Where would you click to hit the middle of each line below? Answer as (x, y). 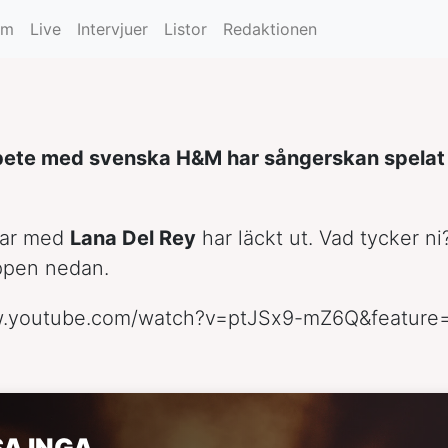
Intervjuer (113, 28)
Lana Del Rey (133, 237)
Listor (186, 28)
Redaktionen (270, 28)
